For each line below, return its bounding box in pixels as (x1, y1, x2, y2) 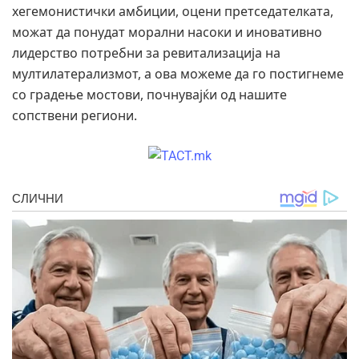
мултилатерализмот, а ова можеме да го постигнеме (12, 64, 344, 83)
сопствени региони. (12, 106, 137, 124)
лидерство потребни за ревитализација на (12, 43, 280, 62)
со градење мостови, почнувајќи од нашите (12, 85, 287, 103)
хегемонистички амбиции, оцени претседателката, (12, 2, 333, 20)
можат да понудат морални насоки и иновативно (12, 22, 322, 41)
